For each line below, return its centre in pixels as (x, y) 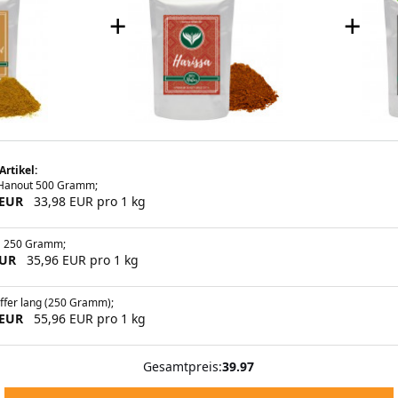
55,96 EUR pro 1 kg (87, 318)
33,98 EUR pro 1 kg (87, 201)
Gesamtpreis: (183, 366)
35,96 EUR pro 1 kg (80, 259)
